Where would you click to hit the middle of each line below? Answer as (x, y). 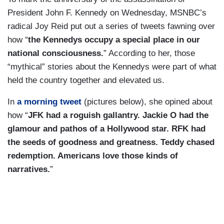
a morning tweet (49, 102)
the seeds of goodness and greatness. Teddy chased (111, 142)
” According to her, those (149, 53)
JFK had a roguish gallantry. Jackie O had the (118, 115)
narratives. (29, 169)
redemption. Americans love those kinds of (93, 156)
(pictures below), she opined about (147, 102)
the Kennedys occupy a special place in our (114, 40)
